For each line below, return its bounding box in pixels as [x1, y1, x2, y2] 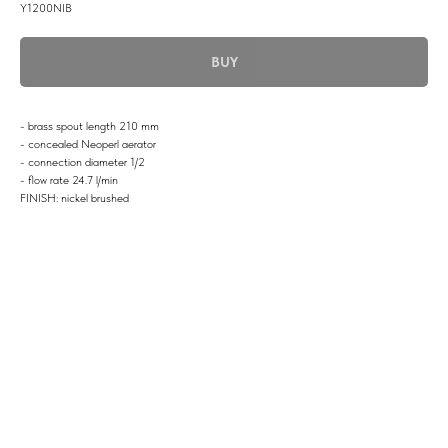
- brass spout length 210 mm [20, 119, 159, 133]
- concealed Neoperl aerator [20, 137, 156, 151]
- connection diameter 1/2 [20, 155, 145, 169]
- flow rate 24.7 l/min [20, 173, 118, 187]
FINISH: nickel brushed [20, 191, 129, 205]
